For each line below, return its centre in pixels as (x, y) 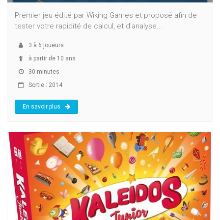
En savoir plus (41, 106)
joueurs (53, 45)
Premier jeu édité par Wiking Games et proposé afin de (106, 15)
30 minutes (43, 71)
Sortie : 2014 (45, 85)
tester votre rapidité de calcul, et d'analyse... (89, 26)
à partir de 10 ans (51, 58)
